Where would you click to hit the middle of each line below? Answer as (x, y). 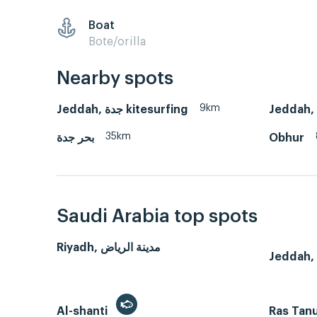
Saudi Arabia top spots (157, 216)
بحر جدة (75, 138)
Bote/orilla (117, 41)
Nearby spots (115, 79)
